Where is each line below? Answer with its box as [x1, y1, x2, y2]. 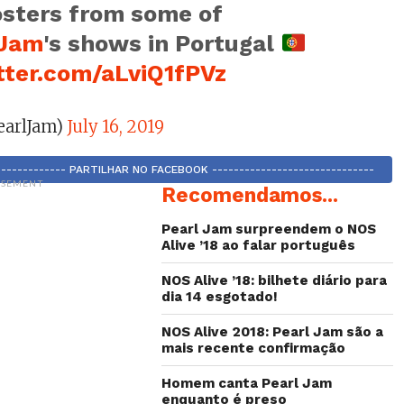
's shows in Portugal [43, 30, 281, 57]
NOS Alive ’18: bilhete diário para [161, 272, 388, 289]
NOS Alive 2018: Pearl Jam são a [161, 324, 384, 340]
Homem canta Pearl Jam [161, 375, 333, 391]
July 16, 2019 [67, 116, 165, 137]
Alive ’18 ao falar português [161, 237, 356, 253]
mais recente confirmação [161, 340, 346, 356]
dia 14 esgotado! [161, 289, 279, 305]
